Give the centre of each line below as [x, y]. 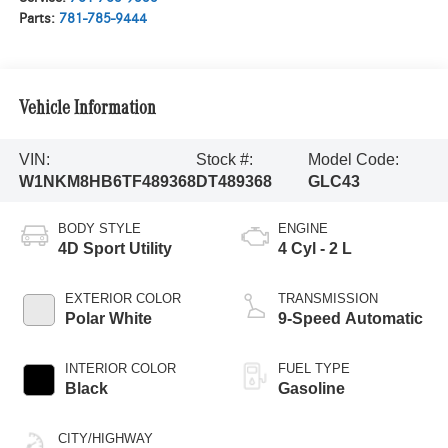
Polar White [108, 319]
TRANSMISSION [328, 299]
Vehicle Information [87, 109]
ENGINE [303, 229]
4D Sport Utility [114, 249]
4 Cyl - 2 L [315, 249]
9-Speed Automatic [350, 319]
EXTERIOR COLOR [122, 299]
